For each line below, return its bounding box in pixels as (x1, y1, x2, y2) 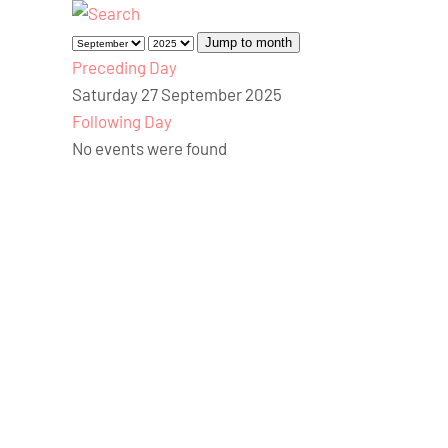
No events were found (72, 138, 227, 159)
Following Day (72, 111, 172, 132)
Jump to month (205, 35, 292, 51)
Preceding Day (72, 57, 177, 78)
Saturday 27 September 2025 (72, 84, 282, 105)
